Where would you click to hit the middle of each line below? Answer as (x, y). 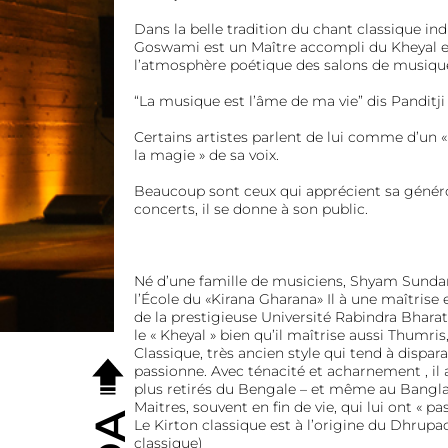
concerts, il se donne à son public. (250, 209)
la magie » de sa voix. (206, 155)
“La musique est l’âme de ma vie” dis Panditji (289, 101)
